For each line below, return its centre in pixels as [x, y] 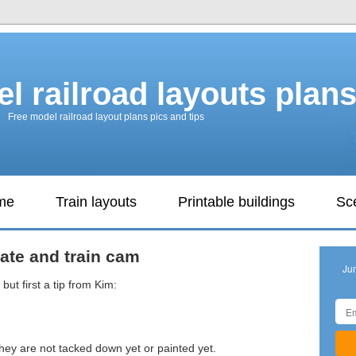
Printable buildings [236, 202]
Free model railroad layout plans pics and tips [106, 117]
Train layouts [96, 202]
